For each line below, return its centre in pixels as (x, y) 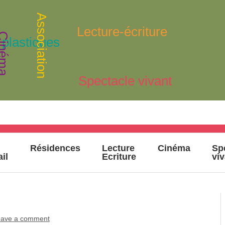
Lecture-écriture (122, 32)
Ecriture (119, 157)
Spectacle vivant (125, 81)
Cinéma (174, 148)
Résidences (55, 148)
